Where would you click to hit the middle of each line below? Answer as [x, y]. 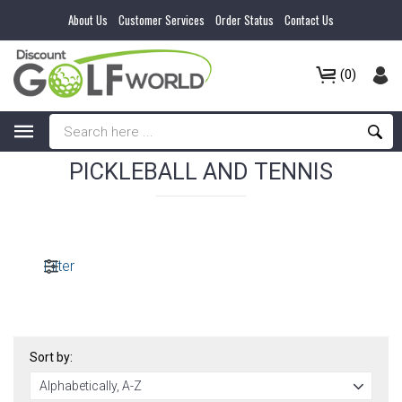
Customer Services [162, 20]
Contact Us [309, 20]
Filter [59, 266]
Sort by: [51, 357]
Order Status [245, 20]
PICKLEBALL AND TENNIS [201, 171]
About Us [88, 20]
